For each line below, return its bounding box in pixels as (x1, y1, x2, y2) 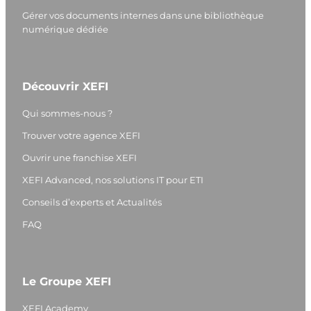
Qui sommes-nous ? (22, 107, 112, 119)
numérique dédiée (22, 23, 108, 35)
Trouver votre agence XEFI (22, 129, 140, 141)
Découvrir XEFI (22, 79, 108, 93)
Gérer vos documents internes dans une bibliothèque (22, 9, 264, 21)
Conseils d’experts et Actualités (22, 196, 162, 208)
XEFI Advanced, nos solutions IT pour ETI (22, 174, 203, 185)
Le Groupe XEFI (22, 274, 111, 288)
